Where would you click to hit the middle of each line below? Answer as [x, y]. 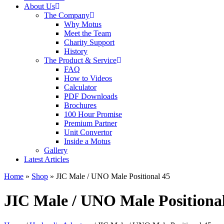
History [76, 51]
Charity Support [89, 42]
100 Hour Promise [93, 114]
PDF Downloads [91, 96]
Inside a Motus [87, 141]
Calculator [80, 87]
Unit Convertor [88, 132]
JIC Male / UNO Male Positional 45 [113, 176]
